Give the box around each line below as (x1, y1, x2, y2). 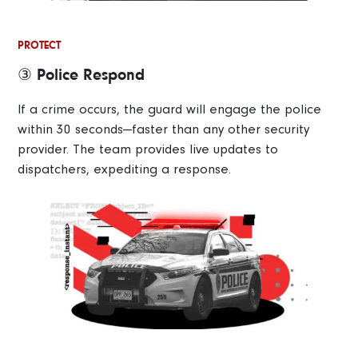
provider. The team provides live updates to (18, 141, 279, 157)
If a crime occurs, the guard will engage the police (18, 101, 322, 117)
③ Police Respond (18, 65, 145, 84)
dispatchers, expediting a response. (18, 161, 232, 177)
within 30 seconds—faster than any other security (18, 121, 310, 137)
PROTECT (18, 38, 62, 51)
